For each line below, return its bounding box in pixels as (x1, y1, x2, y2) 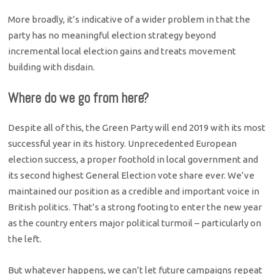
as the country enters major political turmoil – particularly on (8, 218, 262, 229)
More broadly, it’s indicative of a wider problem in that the (8, 14, 251, 25)
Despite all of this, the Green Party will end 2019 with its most (8, 122, 266, 133)
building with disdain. (8, 62, 95, 73)
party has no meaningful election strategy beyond (8, 30, 217, 41)
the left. (8, 234, 42, 245)
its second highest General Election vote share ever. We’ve (8, 170, 255, 181)
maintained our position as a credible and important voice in (8, 186, 260, 197)
